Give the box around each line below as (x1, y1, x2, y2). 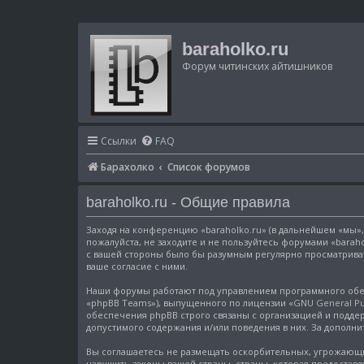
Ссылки (101, 134, 136, 148)
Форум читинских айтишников (182, 59, 332, 73)
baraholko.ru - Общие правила (86, 193, 290, 210)
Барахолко (101, 160, 154, 174)
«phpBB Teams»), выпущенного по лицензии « (86, 297, 293, 310)
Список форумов (167, 160, 251, 174)
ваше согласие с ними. (86, 260, 188, 273)
